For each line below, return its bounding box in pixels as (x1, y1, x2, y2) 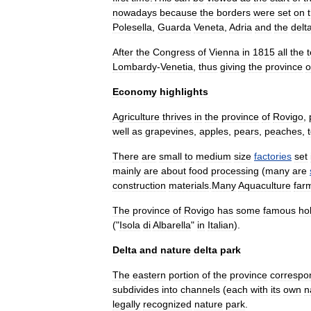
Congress (153, 47, 195, 58)
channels (180, 284, 220, 295)
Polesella (112, 22, 152, 33)
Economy (112, 86, 157, 97)
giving (220, 61, 246, 72)
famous (263, 205, 296, 216)
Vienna (209, 47, 239, 58)
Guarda (158, 22, 191, 33)
